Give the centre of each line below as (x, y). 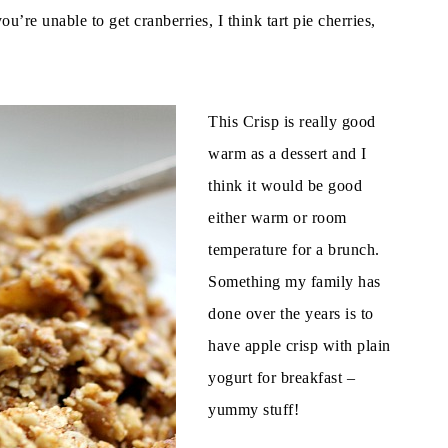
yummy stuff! (253, 409)
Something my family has (294, 281)
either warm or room (277, 217)
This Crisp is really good (292, 121)
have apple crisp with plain (299, 345)
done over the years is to (291, 313)
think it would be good (285, 185)
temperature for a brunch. (294, 249)
